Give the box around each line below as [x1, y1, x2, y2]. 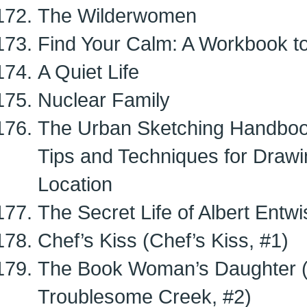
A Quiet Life [38, 60, 139, 83]
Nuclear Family [38, 88, 170, 111]
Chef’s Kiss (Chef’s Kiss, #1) [38, 229, 288, 251]
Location [38, 173, 112, 195]
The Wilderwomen [38, 4, 197, 27]
